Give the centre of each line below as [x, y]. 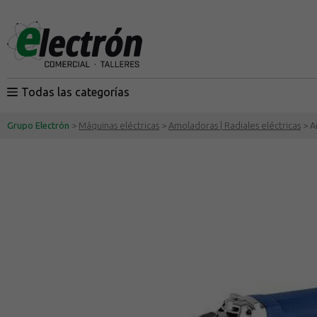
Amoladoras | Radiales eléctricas [235, 125]
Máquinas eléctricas [119, 125]
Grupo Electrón [38, 125]
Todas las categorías [75, 92]
